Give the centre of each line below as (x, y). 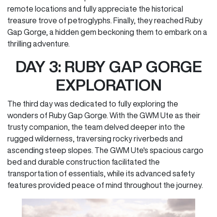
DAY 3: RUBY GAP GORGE (108, 67)
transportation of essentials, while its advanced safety (101, 174)
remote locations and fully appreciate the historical (95, 9)
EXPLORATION (108, 85)
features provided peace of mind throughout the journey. (105, 185)
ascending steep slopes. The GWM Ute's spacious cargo (105, 150)
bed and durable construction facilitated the (84, 162)
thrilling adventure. (39, 44)
